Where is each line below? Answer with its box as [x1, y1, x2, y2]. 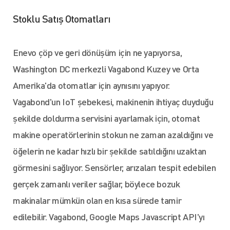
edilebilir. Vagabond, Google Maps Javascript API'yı [13, 210, 205, 222]
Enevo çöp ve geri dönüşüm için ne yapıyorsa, [13, 46, 182, 58]
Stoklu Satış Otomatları [13, 12, 110, 25]
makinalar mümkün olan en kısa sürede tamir [13, 194, 182, 206]
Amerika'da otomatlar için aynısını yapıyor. [13, 79, 170, 91]
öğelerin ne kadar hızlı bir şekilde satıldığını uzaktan [13, 145, 207, 157]
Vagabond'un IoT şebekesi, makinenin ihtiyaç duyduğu [13, 95, 214, 107]
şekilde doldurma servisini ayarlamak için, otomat [13, 112, 200, 124]
